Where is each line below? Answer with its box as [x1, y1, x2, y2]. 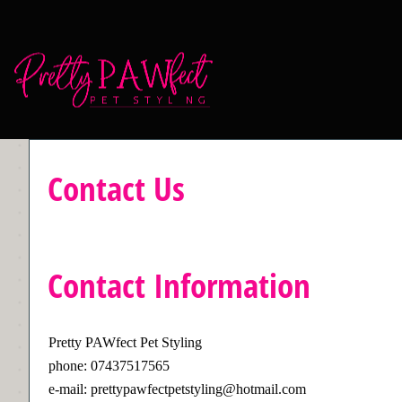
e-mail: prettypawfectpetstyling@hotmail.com [48, 381, 306, 397]
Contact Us [48, 165, 185, 211]
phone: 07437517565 [48, 358, 170, 373]
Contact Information [48, 262, 310, 308]
